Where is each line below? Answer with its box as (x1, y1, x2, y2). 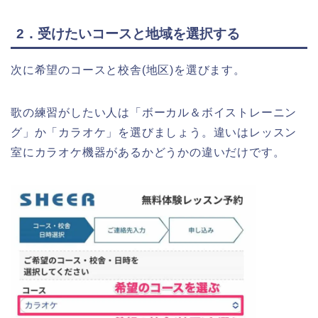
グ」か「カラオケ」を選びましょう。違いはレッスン (11, 126, 297, 138)
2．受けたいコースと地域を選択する (16, 26, 240, 41)
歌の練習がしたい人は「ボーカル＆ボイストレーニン (11, 106, 297, 119)
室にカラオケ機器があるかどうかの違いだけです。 (11, 146, 285, 158)
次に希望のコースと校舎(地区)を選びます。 (11, 63, 246, 76)
